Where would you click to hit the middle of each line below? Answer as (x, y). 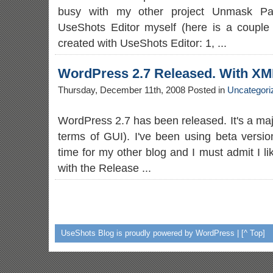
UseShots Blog (87, 233)
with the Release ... (105, 168)
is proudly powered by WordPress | (178, 233)
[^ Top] (253, 233)
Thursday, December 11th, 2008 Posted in (143, 90)
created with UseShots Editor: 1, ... (142, 43)
